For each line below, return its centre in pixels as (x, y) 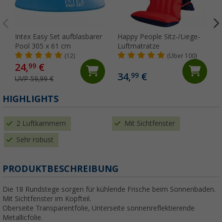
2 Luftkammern (41, 123)
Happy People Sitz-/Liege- (159, 36)
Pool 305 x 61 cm (43, 46)
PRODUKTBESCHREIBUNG (60, 168)
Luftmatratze (138, 46)
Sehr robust (35, 139)
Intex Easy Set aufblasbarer (58, 36)
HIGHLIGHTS (30, 99)
